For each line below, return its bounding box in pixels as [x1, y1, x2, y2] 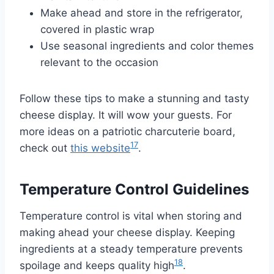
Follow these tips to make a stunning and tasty [20, 92, 249, 105]
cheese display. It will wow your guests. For [20, 108, 232, 121]
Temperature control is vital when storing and [20, 209, 242, 222]
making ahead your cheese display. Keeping [20, 226, 235, 239]
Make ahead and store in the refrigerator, [40, 6, 243, 19]
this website [70, 141, 130, 154]
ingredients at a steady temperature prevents [20, 242, 243, 255]
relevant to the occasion [40, 56, 158, 68]
